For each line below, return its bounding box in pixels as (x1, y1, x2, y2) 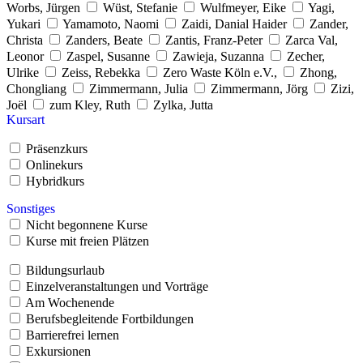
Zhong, (300, 65, 337, 79)
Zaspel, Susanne (66, 49, 150, 63)
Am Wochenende (25, 295, 114, 310)
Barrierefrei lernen (26, 327, 119, 342)
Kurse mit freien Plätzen (26, 233, 149, 248)
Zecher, (287, 49, 325, 63)
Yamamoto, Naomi (62, 16, 159, 31)
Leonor (6, 49, 44, 63)
